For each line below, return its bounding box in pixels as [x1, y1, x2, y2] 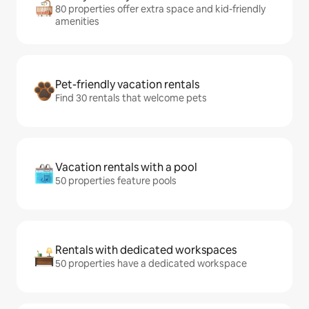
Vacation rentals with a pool [55, 160, 197, 175]
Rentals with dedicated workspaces [55, 243, 237, 257]
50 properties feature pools [55, 175, 177, 187]
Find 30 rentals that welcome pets [55, 92, 207, 104]
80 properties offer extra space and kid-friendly [55, 3, 266, 15]
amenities [55, 15, 99, 28]
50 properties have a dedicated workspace [55, 257, 247, 270]
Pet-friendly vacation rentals [55, 77, 199, 92]
